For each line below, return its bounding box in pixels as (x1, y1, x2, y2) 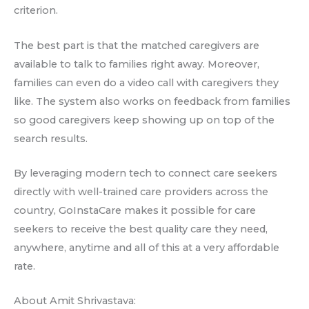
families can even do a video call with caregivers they (14, 76, 279, 89)
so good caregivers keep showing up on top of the (14, 113, 275, 126)
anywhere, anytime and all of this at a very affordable (14, 241, 279, 255)
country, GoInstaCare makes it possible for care (14, 204, 256, 217)
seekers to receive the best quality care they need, (14, 223, 268, 236)
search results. (14, 132, 88, 145)
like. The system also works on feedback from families (14, 94, 290, 108)
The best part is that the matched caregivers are (14, 39, 259, 52)
